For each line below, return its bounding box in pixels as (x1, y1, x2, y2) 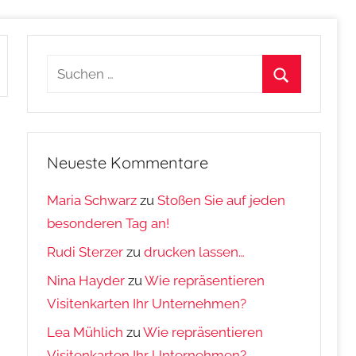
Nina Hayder (47, 272, 126, 288)
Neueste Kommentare (47, 153, 209, 172)
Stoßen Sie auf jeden (157, 192, 286, 209)
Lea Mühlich (47, 323, 124, 340)
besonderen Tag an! (47, 215, 170, 232)
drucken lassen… (144, 244, 246, 261)
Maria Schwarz (47, 192, 137, 209)
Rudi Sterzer (47, 244, 124, 261)
